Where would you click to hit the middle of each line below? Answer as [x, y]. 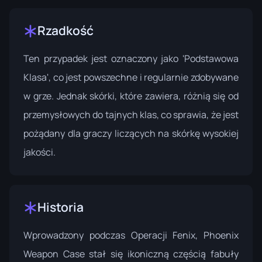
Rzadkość [65, 31]
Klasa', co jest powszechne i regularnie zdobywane [131, 77]
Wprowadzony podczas [77, 235]
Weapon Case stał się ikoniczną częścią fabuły [131, 254]
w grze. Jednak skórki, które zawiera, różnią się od [131, 96]
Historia [61, 207]
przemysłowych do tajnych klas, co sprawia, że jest [131, 115]
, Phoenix [217, 235]
